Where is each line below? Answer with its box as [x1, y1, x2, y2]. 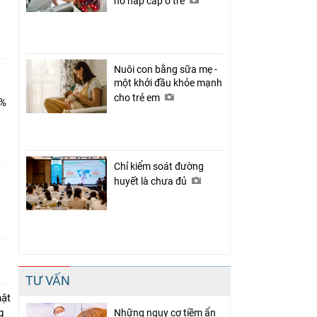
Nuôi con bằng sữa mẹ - [114, 63, 217, 75]
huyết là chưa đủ [114, 175, 189, 187]
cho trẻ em [114, 91, 162, 103]
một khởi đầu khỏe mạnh [114, 76, 222, 88]
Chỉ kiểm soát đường [114, 160, 204, 172]
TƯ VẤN [25, 272, 70, 288]
